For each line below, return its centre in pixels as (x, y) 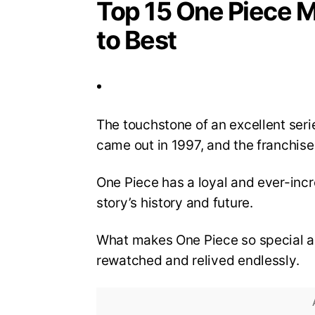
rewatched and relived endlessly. (198, 260)
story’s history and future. (175, 203)
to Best (136, 40)
